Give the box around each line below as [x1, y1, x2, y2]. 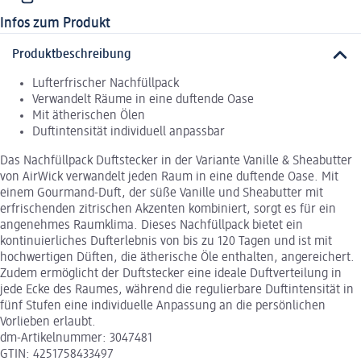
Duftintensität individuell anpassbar [32, 126, 225, 139]
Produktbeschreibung [12, 48, 131, 62]
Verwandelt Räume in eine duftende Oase [32, 93, 254, 107]
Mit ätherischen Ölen [32, 110, 145, 123]
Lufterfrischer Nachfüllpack [32, 77, 179, 91]
